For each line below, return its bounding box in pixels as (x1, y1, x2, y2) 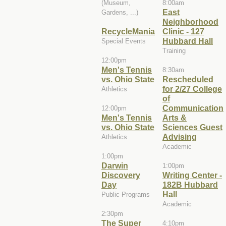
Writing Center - (162, 170, 222, 180)
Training (162, 46, 186, 54)
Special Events (101, 37, 146, 45)
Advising (162, 132, 197, 141)
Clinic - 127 (162, 26, 204, 36)
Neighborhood (162, 17, 218, 26)
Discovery (101, 170, 140, 180)
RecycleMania (101, 26, 155, 36)
